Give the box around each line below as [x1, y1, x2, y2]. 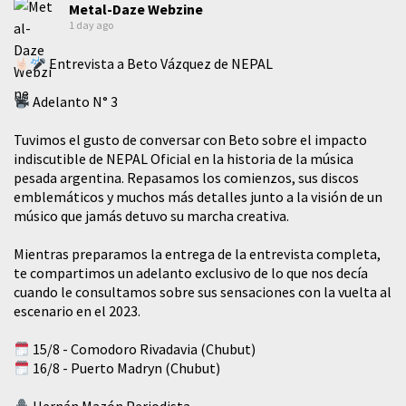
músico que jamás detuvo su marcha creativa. [14, 207, 289, 226]
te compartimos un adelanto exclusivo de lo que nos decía [14, 264, 368, 283]
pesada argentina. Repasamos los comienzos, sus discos [14, 169, 359, 188]
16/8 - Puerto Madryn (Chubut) [30, 359, 221, 378]
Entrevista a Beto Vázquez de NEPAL [46, 54, 274, 73]
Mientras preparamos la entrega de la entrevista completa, [14, 245, 381, 264]
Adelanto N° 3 [30, 92, 119, 111]
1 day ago [69, 18, 113, 33]
